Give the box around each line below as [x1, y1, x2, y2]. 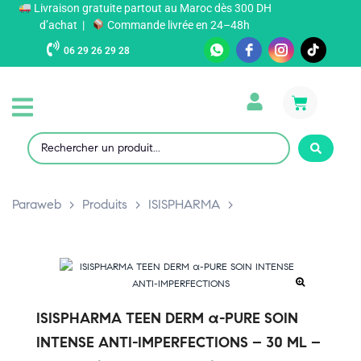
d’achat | [39, 19, 93, 31]
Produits [82, 197, 127, 212]
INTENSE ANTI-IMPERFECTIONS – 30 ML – [36, 334, 321, 351]
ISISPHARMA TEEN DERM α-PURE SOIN [36, 309, 298, 327]
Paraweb [12, 197, 61, 212]
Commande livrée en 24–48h [105, 19, 251, 31]
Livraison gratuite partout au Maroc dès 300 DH [31, 2, 272, 15]
